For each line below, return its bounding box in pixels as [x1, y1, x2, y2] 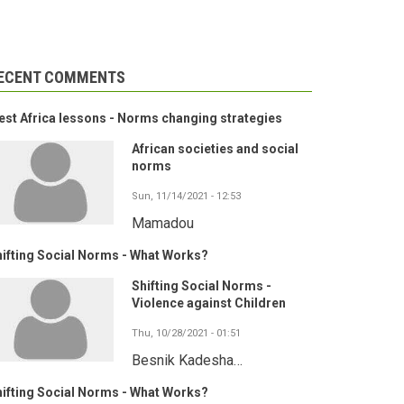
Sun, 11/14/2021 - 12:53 [132, 190, 241, 203]
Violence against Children [132, 296, 286, 311]
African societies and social [132, 142, 298, 157]
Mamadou [132, 215, 194, 233]
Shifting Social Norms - [132, 279, 271, 294]
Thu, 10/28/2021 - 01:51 [132, 327, 241, 340]
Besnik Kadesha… [132, 352, 243, 370]
